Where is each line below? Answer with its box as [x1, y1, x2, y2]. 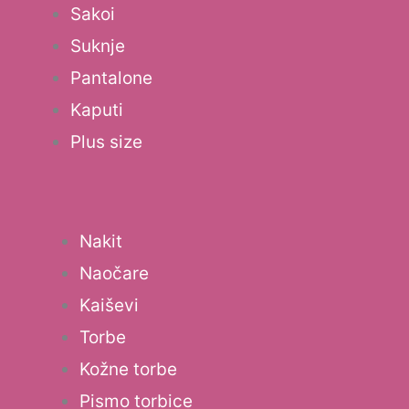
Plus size [70, 131, 142, 153]
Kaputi [70, 100, 123, 121]
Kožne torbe [79, 358, 177, 380]
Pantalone [70, 68, 152, 89]
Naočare [79, 262, 149, 284]
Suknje [70, 36, 125, 58]
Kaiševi [79, 294, 139, 316]
